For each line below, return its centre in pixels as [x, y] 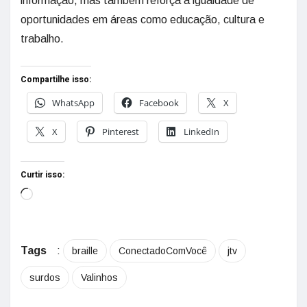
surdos [45, 278]
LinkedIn [201, 132]
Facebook [159, 103]
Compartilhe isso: [56, 79]
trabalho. [42, 39]
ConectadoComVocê [163, 251]
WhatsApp [73, 103]
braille [85, 251]
